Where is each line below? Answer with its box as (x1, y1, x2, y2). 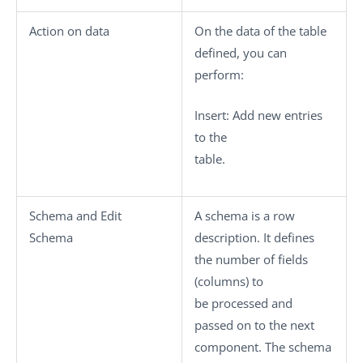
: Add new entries (226, 106, 322, 123)
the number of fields (194, 251, 308, 267)
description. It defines (194, 229, 314, 246)
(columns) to (194, 273, 263, 289)
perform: (194, 66, 244, 83)
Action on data (29, 23, 109, 39)
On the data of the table (194, 23, 327, 39)
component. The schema (194, 339, 331, 355)
